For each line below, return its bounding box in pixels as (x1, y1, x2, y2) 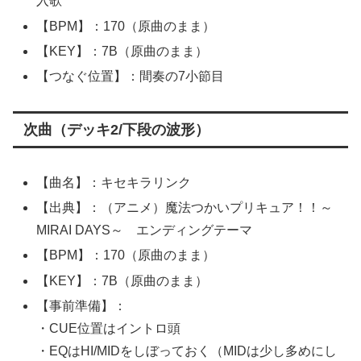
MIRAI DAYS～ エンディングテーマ (36, 223, 253, 238)
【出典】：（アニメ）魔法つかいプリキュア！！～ (36, 201, 334, 215)
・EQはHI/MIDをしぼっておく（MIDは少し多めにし (36, 343, 338, 358)
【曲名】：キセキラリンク (36, 175, 192, 189)
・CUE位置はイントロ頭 (36, 321, 181, 335)
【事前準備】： (36, 298, 127, 313)
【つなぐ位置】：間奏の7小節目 (36, 68, 225, 83)
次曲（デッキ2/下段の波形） (23, 121, 210, 138)
